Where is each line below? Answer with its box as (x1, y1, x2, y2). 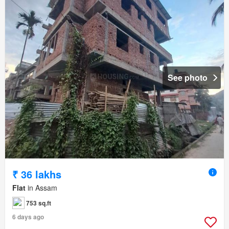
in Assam (26, 182, 57, 193)
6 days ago (12, 212, 44, 222)
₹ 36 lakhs (12, 167, 61, 182)
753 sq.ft (26, 198, 51, 208)
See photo (168, 72, 208, 84)
